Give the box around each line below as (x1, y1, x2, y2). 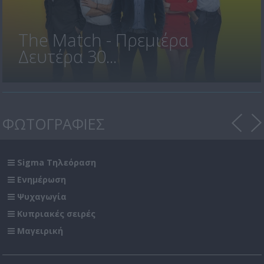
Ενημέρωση (17, 173, 67, 185)
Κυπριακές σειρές (17, 207, 96, 219)
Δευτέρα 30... (18, 44, 117, 68)
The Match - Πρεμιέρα (18, 28, 189, 51)
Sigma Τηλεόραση (17, 156, 97, 168)
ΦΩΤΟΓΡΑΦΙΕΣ (2, 114, 105, 134)
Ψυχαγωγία (17, 190, 67, 202)
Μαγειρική (17, 225, 64, 236)
